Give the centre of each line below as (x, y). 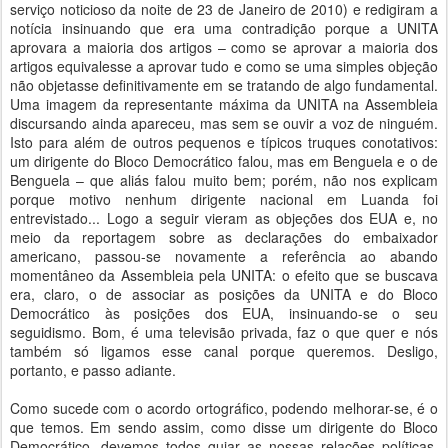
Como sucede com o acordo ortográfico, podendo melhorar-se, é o (224, 408)
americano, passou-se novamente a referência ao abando (224, 256)
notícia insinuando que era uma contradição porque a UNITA (224, 28)
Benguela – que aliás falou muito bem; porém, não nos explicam (224, 180)
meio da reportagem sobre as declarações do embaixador (224, 237)
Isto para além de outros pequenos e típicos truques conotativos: (224, 142)
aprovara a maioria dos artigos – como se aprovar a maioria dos (224, 47)
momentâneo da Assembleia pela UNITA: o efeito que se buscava (224, 275)
